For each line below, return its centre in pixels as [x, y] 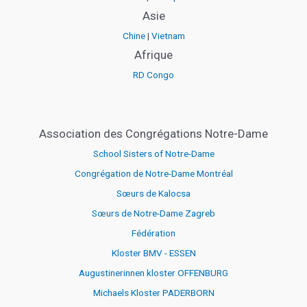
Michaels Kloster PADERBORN [153, 293]
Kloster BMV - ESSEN [153, 253]
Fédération [153, 233]
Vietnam [168, 36]
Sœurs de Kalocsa [153, 194]
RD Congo [153, 75]
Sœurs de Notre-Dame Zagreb [153, 213]
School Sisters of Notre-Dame [153, 154]
